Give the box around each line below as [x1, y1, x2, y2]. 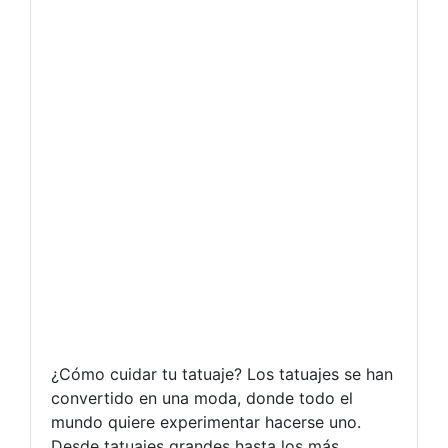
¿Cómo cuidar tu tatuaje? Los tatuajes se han [51, 364, 393, 384]
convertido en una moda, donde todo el [51, 388, 353, 408]
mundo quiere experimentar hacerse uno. [51, 412, 361, 432]
